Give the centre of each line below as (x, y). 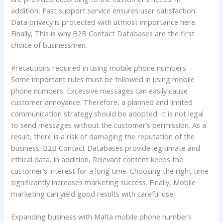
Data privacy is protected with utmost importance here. (104, 22)
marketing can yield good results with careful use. (93, 193)
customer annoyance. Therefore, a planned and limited (102, 102)
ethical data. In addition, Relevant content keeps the (97, 159)
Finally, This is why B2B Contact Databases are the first (103, 33)
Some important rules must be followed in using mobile (103, 79)
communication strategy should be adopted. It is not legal (108, 113)
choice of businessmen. (49, 45)
